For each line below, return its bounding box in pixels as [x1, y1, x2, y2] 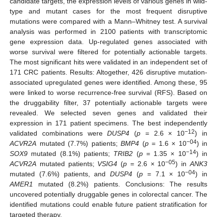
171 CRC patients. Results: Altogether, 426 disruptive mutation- [10, 68, 207, 76]
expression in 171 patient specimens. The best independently [10, 119, 207, 127]
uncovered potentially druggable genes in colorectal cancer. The [10, 190, 207, 198]
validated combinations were [10, 129, 108, 137]
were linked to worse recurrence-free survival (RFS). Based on [10, 88, 207, 96]
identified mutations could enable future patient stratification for [10, 200, 207, 208]
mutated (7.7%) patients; [36, 139, 121, 147]
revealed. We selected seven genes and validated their [10, 108, 207, 117]
